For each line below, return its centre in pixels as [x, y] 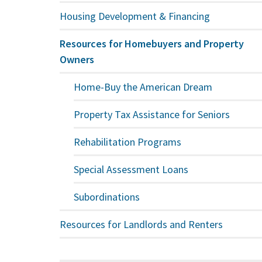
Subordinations [107, 196]
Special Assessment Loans [131, 169]
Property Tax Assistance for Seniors [152, 114]
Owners [77, 59]
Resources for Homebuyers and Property [152, 43]
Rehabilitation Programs [128, 142]
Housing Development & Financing [135, 16]
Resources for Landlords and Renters [142, 224]
